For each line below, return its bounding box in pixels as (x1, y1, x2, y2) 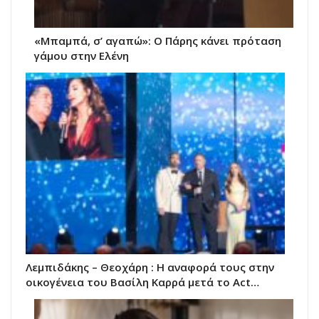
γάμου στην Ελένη (34, 48, 129, 63)
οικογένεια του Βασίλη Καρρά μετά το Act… (26, 274, 259, 289)
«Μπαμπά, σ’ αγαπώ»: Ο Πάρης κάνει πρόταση (34, 33, 281, 48)
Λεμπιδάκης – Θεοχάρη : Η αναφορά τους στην (26, 259, 274, 274)
